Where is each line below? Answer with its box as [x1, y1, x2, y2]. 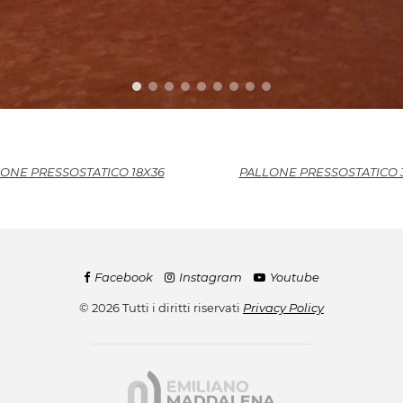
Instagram [179, 270, 242, 285]
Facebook [94, 270, 153, 285]
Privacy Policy [243, 300, 324, 316]
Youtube [270, 270, 319, 285]
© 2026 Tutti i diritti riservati [79, 300, 243, 316]
